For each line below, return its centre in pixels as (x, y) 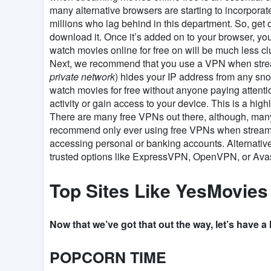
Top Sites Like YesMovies (159, 191)
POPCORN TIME (108, 257)
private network (82, 77)
